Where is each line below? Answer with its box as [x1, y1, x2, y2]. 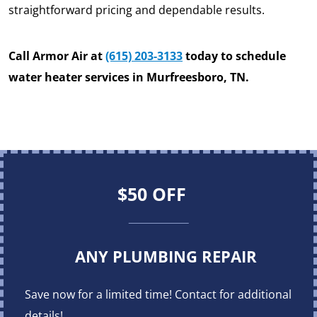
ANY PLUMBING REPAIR [74, 246, 257, 267]
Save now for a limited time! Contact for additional [25, 287, 292, 303]
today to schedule [183, 48, 286, 64]
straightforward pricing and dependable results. [8, 2, 267, 18]
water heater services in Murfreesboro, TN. [8, 69, 249, 86]
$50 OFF [117, 182, 186, 207]
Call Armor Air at [8, 48, 105, 64]
